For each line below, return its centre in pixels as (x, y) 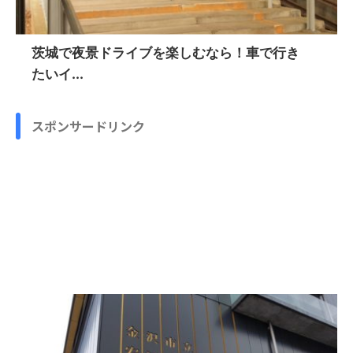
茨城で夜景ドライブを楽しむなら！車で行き (165, 52)
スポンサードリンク (88, 126)
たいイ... (58, 74)
